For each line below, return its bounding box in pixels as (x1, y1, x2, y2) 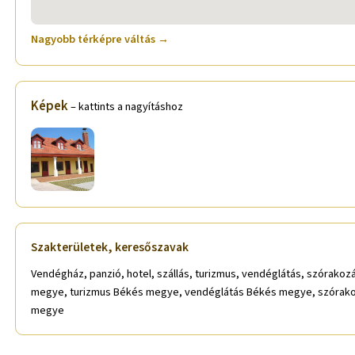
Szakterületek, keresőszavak (31, 238, 189, 256)
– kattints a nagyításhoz (71, 98, 184, 116)
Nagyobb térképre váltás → (31, 31, 170, 48)
